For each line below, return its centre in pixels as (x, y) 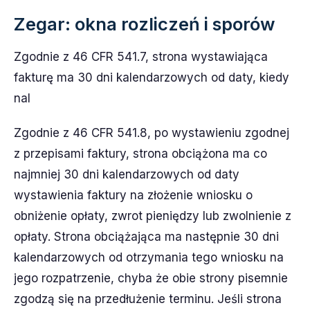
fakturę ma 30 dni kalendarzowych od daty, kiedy (152, 77)
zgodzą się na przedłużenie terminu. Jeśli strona (148, 299)
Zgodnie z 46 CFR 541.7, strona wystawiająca (141, 56)
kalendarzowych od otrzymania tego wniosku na (149, 257)
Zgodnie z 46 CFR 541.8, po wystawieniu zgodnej (152, 133)
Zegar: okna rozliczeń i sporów (144, 24)
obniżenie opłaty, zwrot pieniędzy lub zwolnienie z (153, 216)
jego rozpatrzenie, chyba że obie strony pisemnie (151, 278)
